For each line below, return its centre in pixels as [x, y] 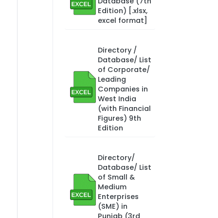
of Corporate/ [124, 70]
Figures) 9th [119, 118]
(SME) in [112, 206]
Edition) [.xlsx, [122, 11]
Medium [112, 187]
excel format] [122, 20]
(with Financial [124, 109]
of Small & [116, 177]
